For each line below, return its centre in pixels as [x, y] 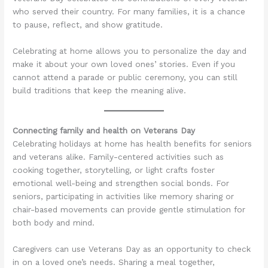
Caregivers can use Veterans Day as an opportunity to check [132, 249]
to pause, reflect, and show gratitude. [88, 25]
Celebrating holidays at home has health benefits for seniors [133, 144]
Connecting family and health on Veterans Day [104, 131]
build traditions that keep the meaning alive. [100, 91]
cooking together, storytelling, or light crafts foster [114, 170]
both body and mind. [54, 223]
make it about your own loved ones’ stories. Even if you [124, 64]
